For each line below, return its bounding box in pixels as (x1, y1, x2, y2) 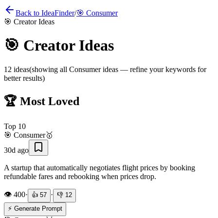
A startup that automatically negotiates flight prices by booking (4, 163, 195, 172)
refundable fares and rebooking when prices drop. (4, 172, 156, 181)
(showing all (29, 65, 69, 73)
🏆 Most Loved (4, 94, 79, 108)
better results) (4, 73, 45, 82)
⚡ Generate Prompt (8, 204, 62, 212)
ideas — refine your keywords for (101, 65, 206, 73)
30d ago (4, 145, 29, 154)
